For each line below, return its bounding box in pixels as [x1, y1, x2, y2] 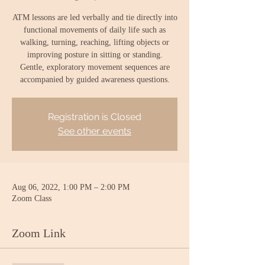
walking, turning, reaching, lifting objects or [20, 38, 169, 47]
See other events [58, 125, 131, 137]
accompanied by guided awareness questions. [20, 75, 170, 84]
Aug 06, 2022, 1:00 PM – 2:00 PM [12, 183, 130, 192]
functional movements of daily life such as [24, 25, 166, 34]
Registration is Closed [48, 111, 141, 122]
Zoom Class [12, 194, 51, 203]
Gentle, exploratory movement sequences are [20, 63, 170, 72]
